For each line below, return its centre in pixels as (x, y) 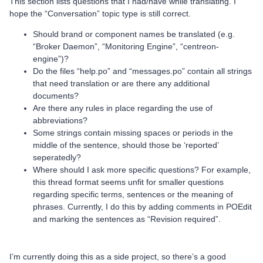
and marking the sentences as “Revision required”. (127, 219)
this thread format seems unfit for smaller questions (128, 182)
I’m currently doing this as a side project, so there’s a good (118, 257)
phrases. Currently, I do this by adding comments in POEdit (142, 207)
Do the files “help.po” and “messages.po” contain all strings (142, 71)
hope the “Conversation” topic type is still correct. (100, 14)
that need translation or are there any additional (121, 83)
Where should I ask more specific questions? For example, (142, 170)
